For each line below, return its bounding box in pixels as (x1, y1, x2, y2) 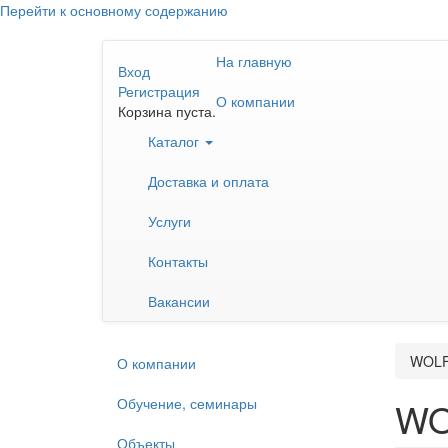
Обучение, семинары (117, 393, 257, 413)
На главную (216, 51, 292, 71)
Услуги (148, 211, 191, 231)
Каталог (148, 131, 203, 151)
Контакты (148, 251, 208, 271)
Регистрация (118, 81, 200, 101)
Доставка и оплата (148, 171, 269, 191)
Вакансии (148, 291, 210, 311)
